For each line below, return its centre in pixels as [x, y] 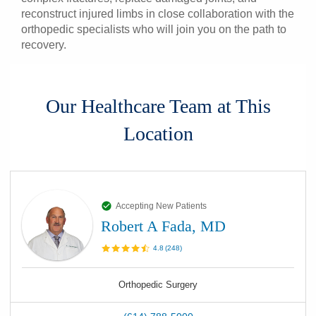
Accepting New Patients [161, 206]
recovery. [44, 45]
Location [158, 134]
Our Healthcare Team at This [158, 106]
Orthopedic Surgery [158, 285]
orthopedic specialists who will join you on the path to [154, 29]
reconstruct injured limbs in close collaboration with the [158, 14]
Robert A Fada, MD [163, 226]
